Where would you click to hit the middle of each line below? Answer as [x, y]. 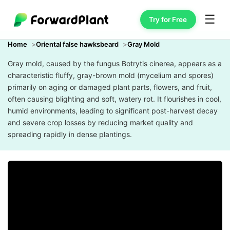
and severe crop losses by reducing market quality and [100, 122]
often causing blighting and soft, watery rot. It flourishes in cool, [114, 99]
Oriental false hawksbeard [77, 44]
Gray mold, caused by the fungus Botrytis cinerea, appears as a [115, 63]
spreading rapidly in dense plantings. [70, 134]
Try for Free [168, 19]
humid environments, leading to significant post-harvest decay [113, 111]
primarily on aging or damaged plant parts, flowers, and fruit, [110, 87]
